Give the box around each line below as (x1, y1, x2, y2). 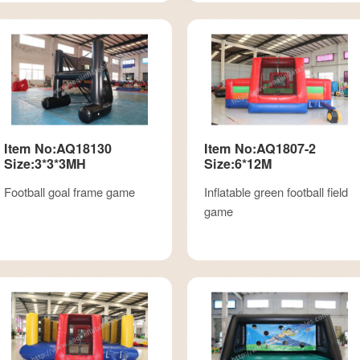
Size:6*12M (204, 153, 272, 173)
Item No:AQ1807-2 (204, 138, 316, 157)
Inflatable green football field (204, 182, 348, 200)
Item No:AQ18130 (3, 138, 112, 157)
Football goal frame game (3, 182, 135, 200)
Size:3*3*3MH (3, 153, 86, 173)
